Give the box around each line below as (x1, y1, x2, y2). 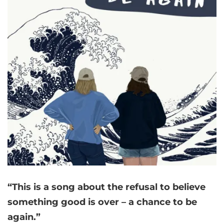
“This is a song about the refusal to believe (7, 181, 205, 193)
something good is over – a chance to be (7, 196, 197, 208)
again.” (7, 211, 40, 223)
